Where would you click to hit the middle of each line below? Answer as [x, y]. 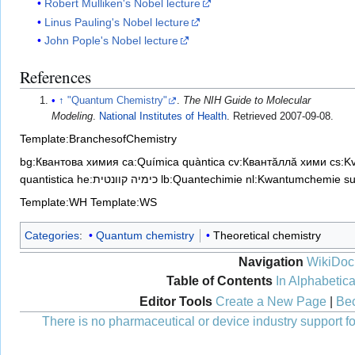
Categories [52, 236]
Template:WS [124, 202]
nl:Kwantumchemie [293, 179]
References [55, 77]
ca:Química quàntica [174, 162]
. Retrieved [254, 117]
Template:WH [53, 202]
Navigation [271, 261]
